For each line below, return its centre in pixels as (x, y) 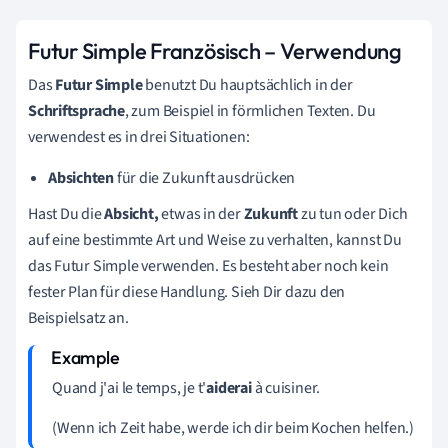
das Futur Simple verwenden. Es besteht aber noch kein (208, 265)
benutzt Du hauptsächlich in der (249, 84)
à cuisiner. (286, 387)
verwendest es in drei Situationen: (139, 136)
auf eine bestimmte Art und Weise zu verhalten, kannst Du (215, 239)
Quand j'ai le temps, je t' (129, 387)
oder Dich (376, 213)
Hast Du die (66, 213)
